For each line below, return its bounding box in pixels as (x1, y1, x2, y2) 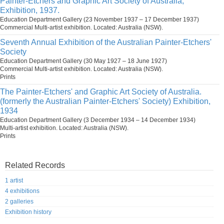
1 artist (5, 177, 23, 184)
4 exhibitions (5, 187, 39, 195)
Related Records (5, 161, 65, 169)
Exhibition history (5, 208, 51, 216)
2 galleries (5, 198, 33, 205)
